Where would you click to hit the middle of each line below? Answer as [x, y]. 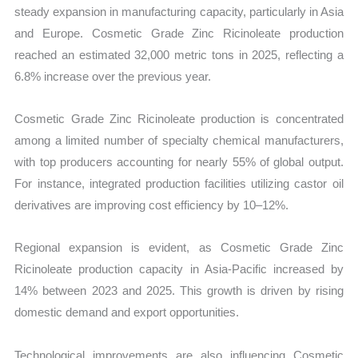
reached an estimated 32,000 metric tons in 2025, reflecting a [179, 54]
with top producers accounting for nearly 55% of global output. [179, 162]
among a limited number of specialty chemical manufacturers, [179, 141]
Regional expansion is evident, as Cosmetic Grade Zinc [179, 248]
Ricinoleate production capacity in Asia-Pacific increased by [179, 269]
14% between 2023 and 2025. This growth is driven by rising [179, 291]
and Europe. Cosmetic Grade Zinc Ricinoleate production [179, 33]
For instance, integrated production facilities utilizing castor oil [179, 184]
